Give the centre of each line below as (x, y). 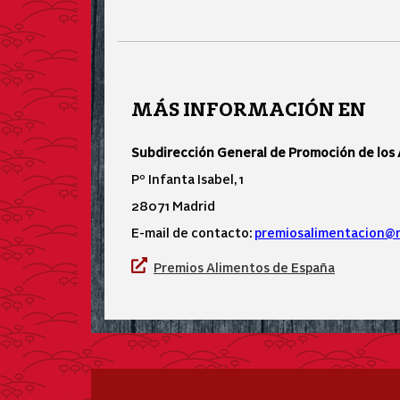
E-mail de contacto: (193, 232)
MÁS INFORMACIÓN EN (249, 109)
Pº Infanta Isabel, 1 (187, 179)
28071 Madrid (175, 205)
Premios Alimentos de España (244, 267)
